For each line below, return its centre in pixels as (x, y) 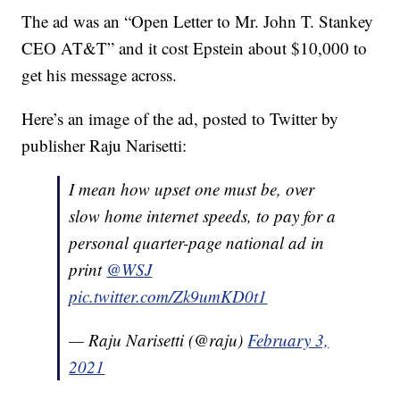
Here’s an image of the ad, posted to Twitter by (180, 119)
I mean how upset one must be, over (192, 189)
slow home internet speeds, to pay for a (203, 216)
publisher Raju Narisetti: (104, 146)
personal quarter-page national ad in (197, 243)
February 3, (288, 340)
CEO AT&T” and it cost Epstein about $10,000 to (195, 48)
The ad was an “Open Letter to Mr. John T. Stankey (198, 21)
